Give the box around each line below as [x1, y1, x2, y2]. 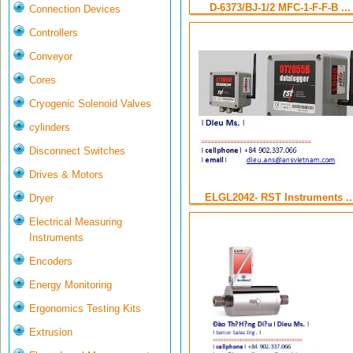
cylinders [29, 121, 70, 134]
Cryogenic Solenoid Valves [29, 98, 151, 110]
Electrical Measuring [29, 216, 122, 229]
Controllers [29, 27, 78, 39]
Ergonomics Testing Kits [29, 303, 141, 315]
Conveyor [29, 50, 72, 63]
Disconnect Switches [29, 145, 125, 158]
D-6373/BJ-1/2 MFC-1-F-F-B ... [210, 2, 351, 14]
